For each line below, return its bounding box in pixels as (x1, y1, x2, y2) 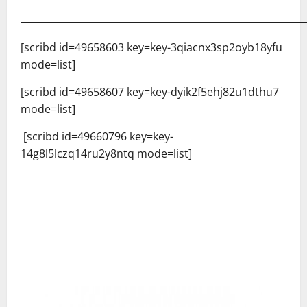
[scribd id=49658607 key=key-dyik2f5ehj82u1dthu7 (21, 84, 279, 99)
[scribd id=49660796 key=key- (21, 129, 173, 144)
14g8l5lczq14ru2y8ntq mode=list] (21, 146, 192, 161)
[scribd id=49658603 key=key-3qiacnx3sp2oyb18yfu (21, 40, 282, 55)
